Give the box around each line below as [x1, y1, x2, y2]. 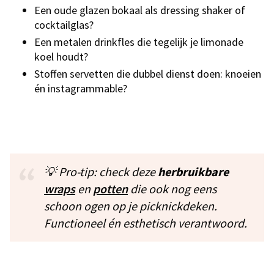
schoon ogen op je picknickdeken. [44, 198, 217, 213]
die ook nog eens [128, 180, 217, 196]
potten [93, 180, 128, 196]
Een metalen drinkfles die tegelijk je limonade [34, 34, 243, 49]
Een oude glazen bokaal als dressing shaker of [34, 2, 245, 17]
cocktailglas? [34, 17, 94, 32]
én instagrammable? [34, 81, 127, 95]
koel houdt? [34, 49, 88, 64]
